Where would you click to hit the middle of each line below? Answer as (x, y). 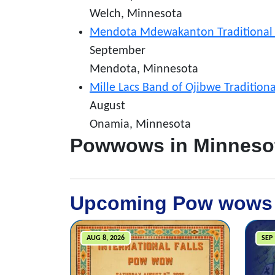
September (118, 51)
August (107, 106)
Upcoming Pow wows (171, 203)
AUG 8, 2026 (105, 238)
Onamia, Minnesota (140, 125)
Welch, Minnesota (136, 14)
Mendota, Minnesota (144, 69)
